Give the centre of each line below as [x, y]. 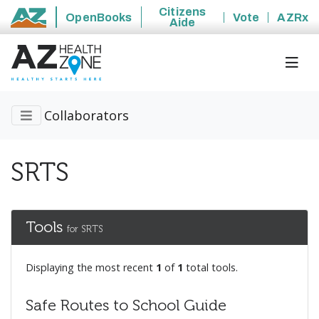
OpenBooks [99, 17]
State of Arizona [57, 25]
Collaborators [87, 116]
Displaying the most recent [91, 268]
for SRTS [85, 229]
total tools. [210, 268]
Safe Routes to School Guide [126, 306]
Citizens [183, 12]
